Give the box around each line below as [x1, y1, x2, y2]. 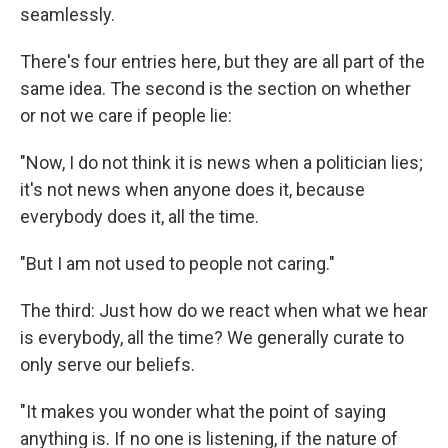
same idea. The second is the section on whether [20, 78, 411, 99]
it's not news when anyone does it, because [20, 179, 365, 200]
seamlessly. [20, 4, 115, 25]
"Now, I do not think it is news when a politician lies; [20, 152, 423, 173]
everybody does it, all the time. [20, 206, 259, 227]
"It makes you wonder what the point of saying [20, 401, 386, 422]
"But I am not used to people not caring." [20, 253, 335, 274]
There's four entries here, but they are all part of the [20, 51, 425, 72]
